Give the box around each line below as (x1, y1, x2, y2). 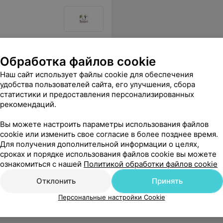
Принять (152, 176, 183, 186)
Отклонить (36, 176, 76, 186)
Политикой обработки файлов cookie (84, 159, 218, 169)
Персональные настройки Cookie (58, 193, 165, 201)
